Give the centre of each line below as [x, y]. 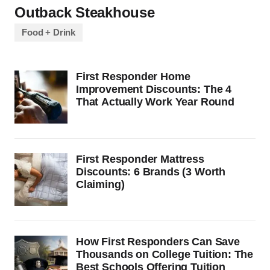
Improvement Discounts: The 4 [154, 89]
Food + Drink [49, 32]
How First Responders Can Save [158, 242]
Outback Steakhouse [85, 12]
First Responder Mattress [140, 159]
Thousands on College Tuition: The [165, 254]
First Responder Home [133, 77]
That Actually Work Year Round [155, 102]
